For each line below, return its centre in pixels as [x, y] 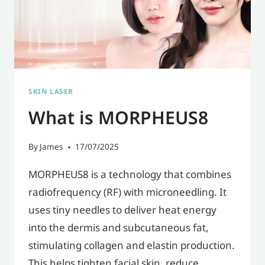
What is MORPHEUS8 [118, 119]
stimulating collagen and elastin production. [132, 246]
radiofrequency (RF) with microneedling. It [127, 193]
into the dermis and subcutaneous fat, [119, 229]
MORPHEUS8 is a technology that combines [130, 175]
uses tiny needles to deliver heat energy [122, 211]
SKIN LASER [51, 91]
